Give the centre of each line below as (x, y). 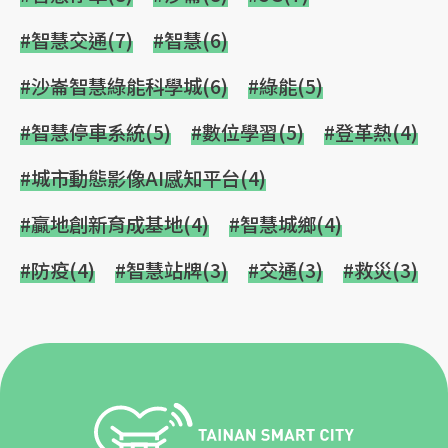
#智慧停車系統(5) (95, 132)
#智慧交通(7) (76, 40)
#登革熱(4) (371, 132)
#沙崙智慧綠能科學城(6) (124, 86)
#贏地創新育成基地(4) (114, 224)
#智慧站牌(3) (171, 270)
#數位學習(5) (247, 132)
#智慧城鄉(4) (285, 224)
